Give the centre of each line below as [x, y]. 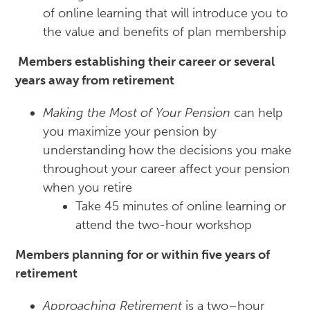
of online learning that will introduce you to [166, 13]
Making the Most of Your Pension [137, 113]
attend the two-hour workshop [164, 225]
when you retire [88, 188]
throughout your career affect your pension [167, 169]
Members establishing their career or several [147, 62]
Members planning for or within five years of [143, 255]
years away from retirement [95, 81]
